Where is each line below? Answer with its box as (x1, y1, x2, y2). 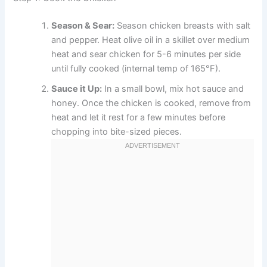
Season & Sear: (51, 20, 115, 31)
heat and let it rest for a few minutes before (51, 111, 226, 123)
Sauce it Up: (51, 83, 103, 94)
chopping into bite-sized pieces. (51, 126, 182, 137)
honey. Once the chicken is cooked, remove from (51, 97, 252, 108)
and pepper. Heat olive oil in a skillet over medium (51, 34, 250, 45)
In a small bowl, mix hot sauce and (102, 83, 244, 94)
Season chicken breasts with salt (114, 20, 251, 31)
